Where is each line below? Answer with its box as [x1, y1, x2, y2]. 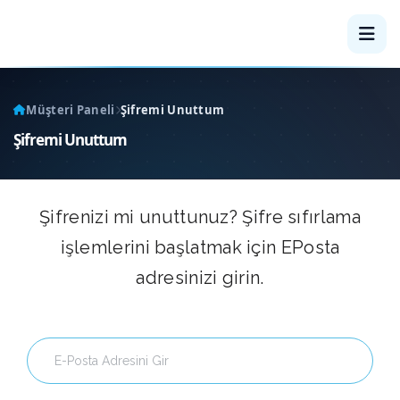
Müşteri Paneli [26, 102, 115, 118]
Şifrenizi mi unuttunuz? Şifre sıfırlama [39, 206, 361, 228]
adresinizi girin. [136, 267, 264, 288]
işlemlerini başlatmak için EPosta [60, 237, 340, 258]
